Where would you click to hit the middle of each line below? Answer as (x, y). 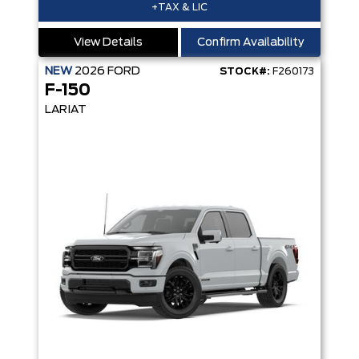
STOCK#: (245, 72)
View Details (108, 43)
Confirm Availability (251, 43)
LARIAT (66, 110)
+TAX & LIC (179, 8)
